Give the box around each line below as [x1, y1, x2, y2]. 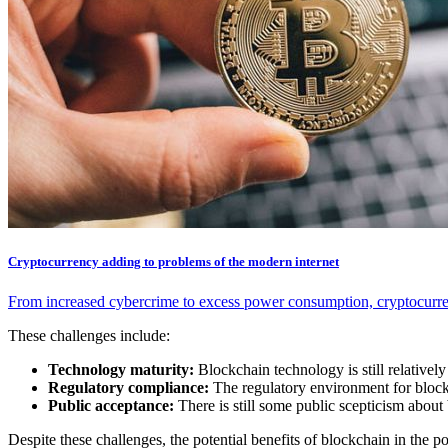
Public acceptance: [48, 396, 178, 414]
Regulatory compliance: [48, 378, 209, 396]
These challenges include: [8, 326, 170, 344]
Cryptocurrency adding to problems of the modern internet [8, 254, 339, 270]
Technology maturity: [48, 360, 194, 378]
